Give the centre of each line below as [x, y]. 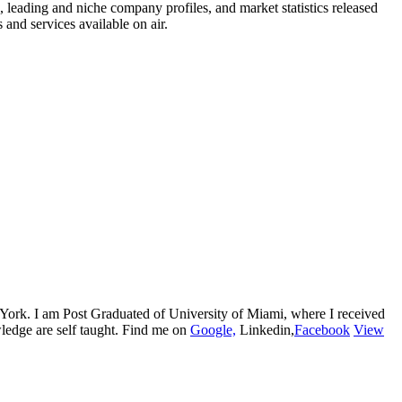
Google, [213, 330]
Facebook [322, 330]
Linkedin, [265, 330]
